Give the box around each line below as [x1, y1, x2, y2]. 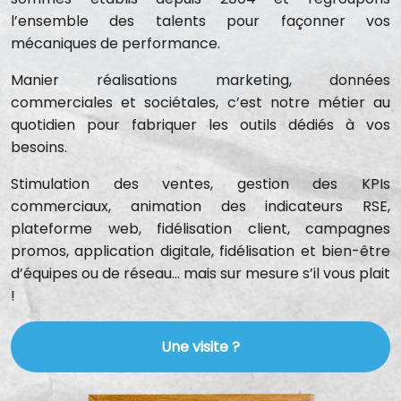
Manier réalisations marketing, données [11, 70, 390, 90]
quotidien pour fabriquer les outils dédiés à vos [11, 115, 390, 135]
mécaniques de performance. [11, 33, 220, 54]
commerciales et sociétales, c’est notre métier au [11, 92, 390, 113]
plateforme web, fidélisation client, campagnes [11, 218, 390, 239]
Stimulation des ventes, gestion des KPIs [11, 174, 390, 194]
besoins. [11, 137, 67, 158]
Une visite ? [161, 337, 240, 357]
